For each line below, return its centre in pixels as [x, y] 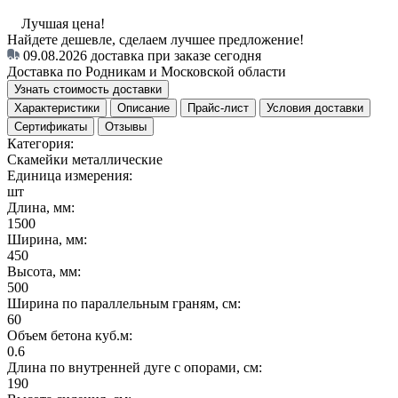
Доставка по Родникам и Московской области [147, 71]
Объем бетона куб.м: [70, 335]
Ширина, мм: [47, 239]
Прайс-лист [218, 107]
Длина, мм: [41, 207]
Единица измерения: [70, 175]
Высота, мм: [44, 271]
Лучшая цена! [61, 23]
